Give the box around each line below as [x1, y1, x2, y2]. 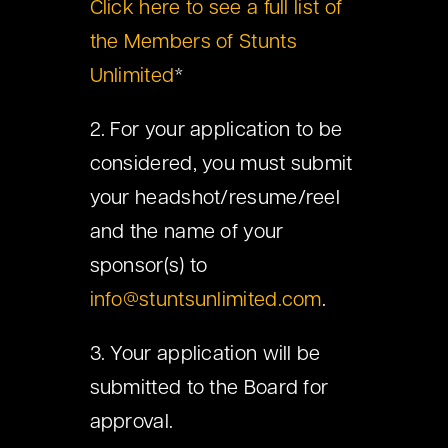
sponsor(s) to [89, 257, 208, 278]
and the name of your [89, 223, 284, 244]
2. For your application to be [89, 121, 343, 142]
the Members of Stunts [89, 33, 297, 54]
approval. [89, 413, 174, 434]
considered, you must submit [89, 155, 353, 176]
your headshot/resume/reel [89, 189, 341, 210]
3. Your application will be [89, 345, 321, 366]
